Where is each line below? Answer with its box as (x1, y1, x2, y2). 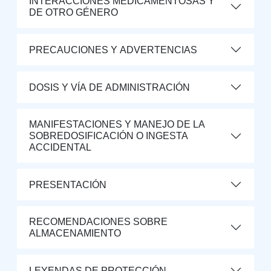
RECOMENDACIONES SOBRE (29, 217, 168, 227)
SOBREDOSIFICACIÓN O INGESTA (29, 131, 188, 141)
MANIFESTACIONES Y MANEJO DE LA (29, 119, 205, 129)
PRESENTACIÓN (29, 179, 106, 190)
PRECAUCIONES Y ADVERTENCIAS (29, 44, 197, 55)
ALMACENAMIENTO (29, 228, 121, 238)
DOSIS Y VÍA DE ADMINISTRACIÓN (29, 82, 190, 93)
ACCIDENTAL (29, 142, 91, 152)
